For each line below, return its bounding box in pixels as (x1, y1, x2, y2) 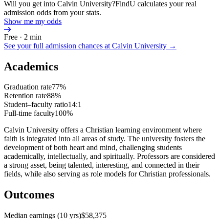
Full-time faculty (4, 109, 55, 118)
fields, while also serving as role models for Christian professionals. (4, 170, 211, 178)
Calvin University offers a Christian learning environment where (4, 126, 202, 134)
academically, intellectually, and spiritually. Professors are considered (4, 152, 215, 161)
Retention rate (4, 91, 47, 100)
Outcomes (4, 188, 54, 201)
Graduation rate (4, 83, 52, 91)
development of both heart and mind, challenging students (4, 143, 182, 152)
